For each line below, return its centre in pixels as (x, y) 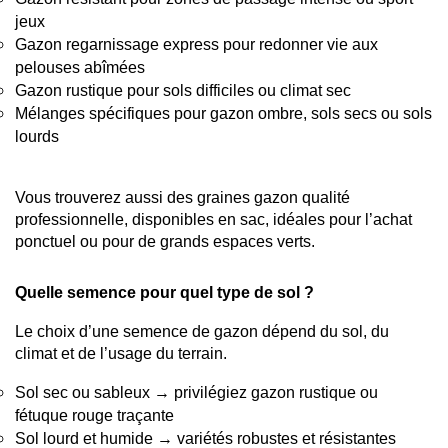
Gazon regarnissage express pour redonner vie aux (196, 45)
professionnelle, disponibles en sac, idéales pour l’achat (213, 220)
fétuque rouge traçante (94, 416)
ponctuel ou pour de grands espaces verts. (165, 242)
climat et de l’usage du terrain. (121, 354)
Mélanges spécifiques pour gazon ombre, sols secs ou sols (223, 114)
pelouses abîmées (80, 68)
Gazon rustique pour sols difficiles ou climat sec (183, 91)
